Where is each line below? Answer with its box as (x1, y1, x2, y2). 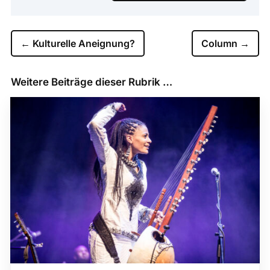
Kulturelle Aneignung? (32, 37, 135, 49)
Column (201, 37, 238, 49)
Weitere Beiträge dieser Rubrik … (10, 75, 172, 88)
